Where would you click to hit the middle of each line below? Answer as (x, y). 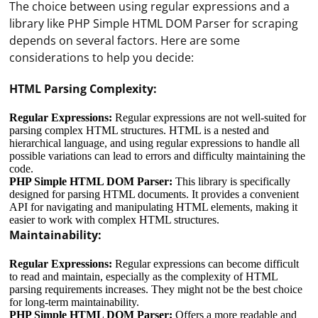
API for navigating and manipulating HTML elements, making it (154, 207)
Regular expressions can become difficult (206, 264)
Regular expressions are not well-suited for (209, 117)
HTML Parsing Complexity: (83, 89)
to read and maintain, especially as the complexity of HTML (144, 276)
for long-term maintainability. (75, 302)
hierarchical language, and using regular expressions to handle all (155, 143)
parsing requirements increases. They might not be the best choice (156, 289)
